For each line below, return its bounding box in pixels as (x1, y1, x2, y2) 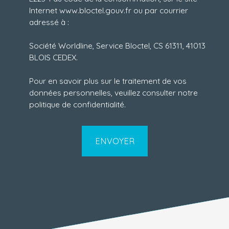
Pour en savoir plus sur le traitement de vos (29, 75, 187, 86)
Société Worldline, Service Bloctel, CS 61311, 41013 (29, 40, 205, 51)
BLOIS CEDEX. (29, 52, 78, 62)
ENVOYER (95, 135, 134, 146)
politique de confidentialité (29, 99, 124, 109)
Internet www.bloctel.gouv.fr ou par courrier (29, 5, 188, 15)
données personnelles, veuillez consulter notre (29, 87, 198, 98)
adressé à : (29, 16, 69, 27)
